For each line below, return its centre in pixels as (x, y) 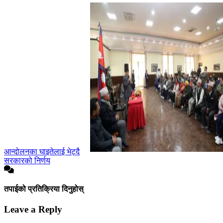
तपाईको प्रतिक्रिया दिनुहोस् (44, 189)
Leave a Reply (33, 210)
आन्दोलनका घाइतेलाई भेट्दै (42, 151)
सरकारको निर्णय (27, 160)
